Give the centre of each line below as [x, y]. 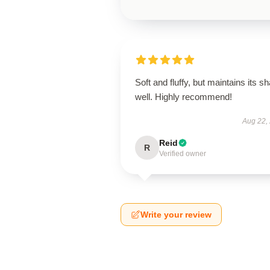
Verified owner [183, 154]
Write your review [176, 215]
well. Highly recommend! [184, 97]
